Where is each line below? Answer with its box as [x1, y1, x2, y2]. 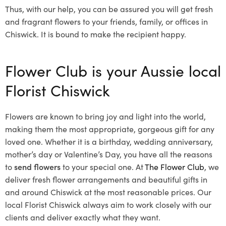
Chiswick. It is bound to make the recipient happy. [5, 28, 186, 39]
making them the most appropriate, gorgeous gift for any [5, 123, 214, 134]
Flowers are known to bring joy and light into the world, [5, 110, 206, 122]
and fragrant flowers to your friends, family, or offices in [5, 15, 208, 27]
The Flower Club [145, 160, 204, 172]
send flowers [14, 160, 61, 172]
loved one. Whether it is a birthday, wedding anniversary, [5, 135, 213, 147]
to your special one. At [61, 160, 145, 172]
